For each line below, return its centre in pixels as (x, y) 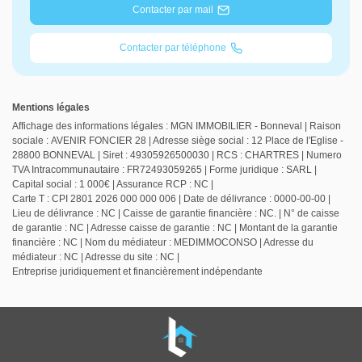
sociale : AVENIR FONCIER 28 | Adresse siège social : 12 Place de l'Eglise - (178, 141)
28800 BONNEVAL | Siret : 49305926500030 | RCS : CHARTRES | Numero (177, 156)
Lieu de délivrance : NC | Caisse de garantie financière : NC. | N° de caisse (176, 214)
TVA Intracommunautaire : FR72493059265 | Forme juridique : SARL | (164, 170)
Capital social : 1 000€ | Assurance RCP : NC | (113, 185)
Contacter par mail (173, 9)
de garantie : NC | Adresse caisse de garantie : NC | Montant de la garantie (175, 228)
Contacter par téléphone (173, 48)
